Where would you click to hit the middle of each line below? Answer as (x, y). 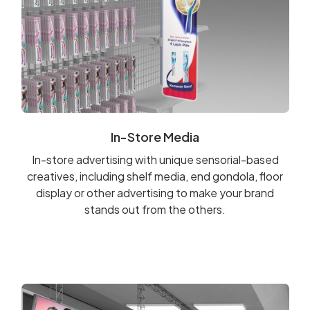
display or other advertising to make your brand (155, 192)
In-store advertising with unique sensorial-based (155, 159)
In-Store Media (155, 136)
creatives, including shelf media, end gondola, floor (155, 176)
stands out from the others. (155, 209)
